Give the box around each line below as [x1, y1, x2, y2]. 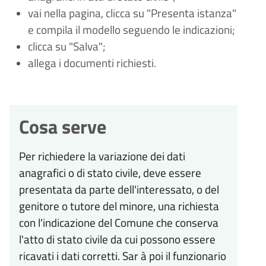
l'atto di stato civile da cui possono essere [19, 231, 216, 248]
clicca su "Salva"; [27, 38, 106, 55]
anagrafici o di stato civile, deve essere [19, 164, 201, 182]
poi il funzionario [149, 248, 226, 265]
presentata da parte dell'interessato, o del [19, 181, 219, 198]
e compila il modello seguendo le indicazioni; [27, 21, 235, 39]
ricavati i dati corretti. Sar [19, 248, 138, 265]
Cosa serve [19, 112, 106, 141]
